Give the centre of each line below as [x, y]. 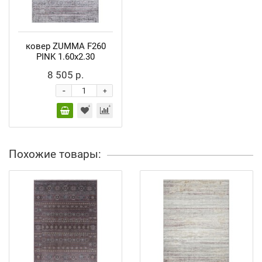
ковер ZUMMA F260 [65, 46]
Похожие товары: [55, 154]
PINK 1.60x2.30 [65, 57]
